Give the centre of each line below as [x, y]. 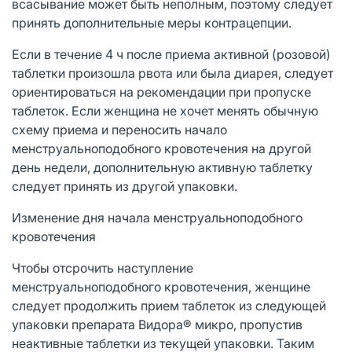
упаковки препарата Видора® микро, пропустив [157, 324]
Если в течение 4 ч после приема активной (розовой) [171, 54]
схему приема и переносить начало [119, 129]
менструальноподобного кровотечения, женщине [161, 286]
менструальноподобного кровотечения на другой [161, 148]
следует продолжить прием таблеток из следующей [169, 305]
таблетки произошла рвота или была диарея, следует [172, 73]
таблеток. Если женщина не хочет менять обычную [165, 110]
